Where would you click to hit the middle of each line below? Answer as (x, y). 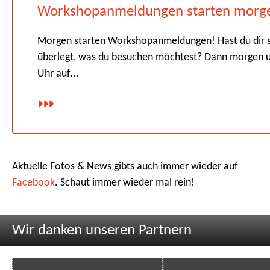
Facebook (33, 183)
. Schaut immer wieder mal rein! (125, 183)
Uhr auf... (58, 74)
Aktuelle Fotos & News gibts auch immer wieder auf (125, 167)
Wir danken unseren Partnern (102, 231)
